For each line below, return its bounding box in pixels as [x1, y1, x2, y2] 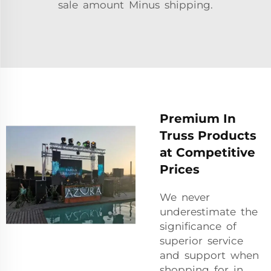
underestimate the [160, 205, 260, 218]
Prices [160, 162, 200, 177]
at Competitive [160, 145, 255, 160]
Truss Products [160, 128, 256, 143]
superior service [160, 234, 246, 247]
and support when [160, 249, 261, 261]
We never [160, 191, 210, 203]
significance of [160, 220, 237, 232]
